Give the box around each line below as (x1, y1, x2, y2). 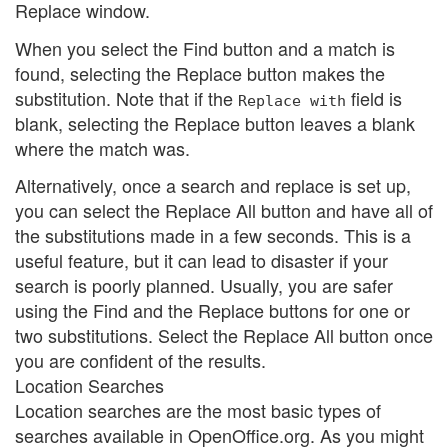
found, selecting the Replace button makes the (15, 59, 385, 86)
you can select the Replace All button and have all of (15, 197, 433, 224)
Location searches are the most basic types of (15, 397, 381, 424)
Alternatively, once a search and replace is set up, (15, 172, 411, 199)
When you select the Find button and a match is (15, 34, 395, 61)
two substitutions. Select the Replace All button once (15, 322, 433, 349)
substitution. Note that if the (15, 84, 238, 111)
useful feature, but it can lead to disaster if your (15, 247, 388, 274)
